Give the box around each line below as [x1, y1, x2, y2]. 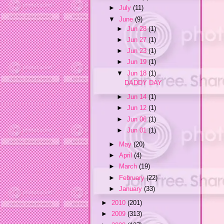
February [119, 173, 147, 181]
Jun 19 [126, 58, 148, 66]
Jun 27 [126, 36, 148, 44]
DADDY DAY [124, 78, 162, 86]
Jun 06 [126, 115, 148, 123]
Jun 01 [126, 126, 148, 134]
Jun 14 [126, 93, 148, 101]
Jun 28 [126, 24, 148, 32]
